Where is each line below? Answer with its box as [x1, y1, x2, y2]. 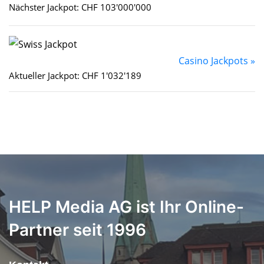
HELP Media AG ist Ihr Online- [9, 197, 244, 217]
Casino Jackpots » [179, 54, 255, 68]
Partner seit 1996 [9, 220, 146, 240]
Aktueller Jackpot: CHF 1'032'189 [9, 70, 141, 82]
